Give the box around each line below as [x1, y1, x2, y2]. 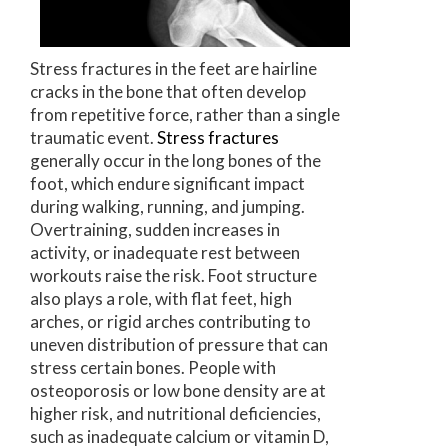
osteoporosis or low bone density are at [30, 380, 326, 402]
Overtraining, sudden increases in [30, 219, 280, 241]
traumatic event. [30, 127, 157, 149]
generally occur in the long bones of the [30, 150, 321, 172]
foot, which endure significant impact [30, 173, 305, 195]
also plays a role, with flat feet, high [30, 288, 292, 310]
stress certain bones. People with [30, 357, 276, 379]
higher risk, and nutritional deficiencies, [30, 403, 321, 425]
